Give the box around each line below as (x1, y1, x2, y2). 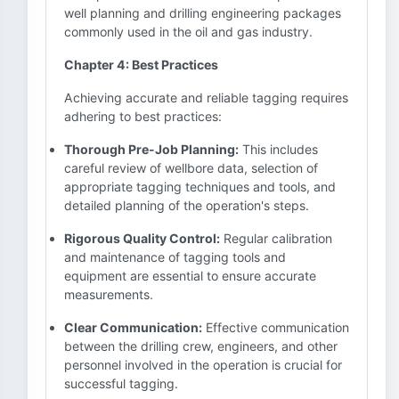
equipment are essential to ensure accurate (64, 268, 316, 283)
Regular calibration (220, 231, 332, 246)
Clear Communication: (64, 320, 202, 335)
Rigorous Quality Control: (64, 231, 220, 246)
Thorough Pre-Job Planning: (64, 142, 239, 157)
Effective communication (202, 320, 349, 335)
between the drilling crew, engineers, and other (64, 338, 338, 354)
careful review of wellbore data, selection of (64, 160, 318, 175)
